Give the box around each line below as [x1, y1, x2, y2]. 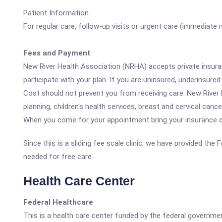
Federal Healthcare [23, 198, 93, 207]
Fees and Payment [23, 49, 91, 57]
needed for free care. [23, 152, 93, 161]
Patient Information [23, 8, 89, 17]
